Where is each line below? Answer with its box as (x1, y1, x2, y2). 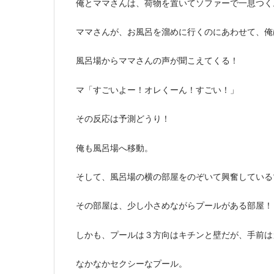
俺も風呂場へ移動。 (76, 143, 153, 153)
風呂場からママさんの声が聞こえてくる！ (76, 56, 239, 66)
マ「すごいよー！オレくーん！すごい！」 (76, 84, 239, 95)
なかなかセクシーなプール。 (76, 259, 187, 269)
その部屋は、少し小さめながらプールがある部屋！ (76, 201, 273, 211)
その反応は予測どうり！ (76, 114, 170, 124)
